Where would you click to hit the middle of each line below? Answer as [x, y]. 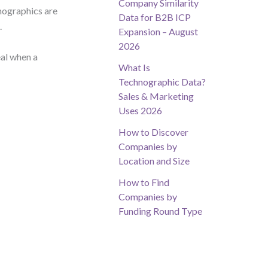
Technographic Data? [162, 82]
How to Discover [153, 132]
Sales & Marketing [156, 96]
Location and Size [154, 161]
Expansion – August [158, 32]
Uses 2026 [140, 111]
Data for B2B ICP [155, 17]
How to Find [144, 182]
